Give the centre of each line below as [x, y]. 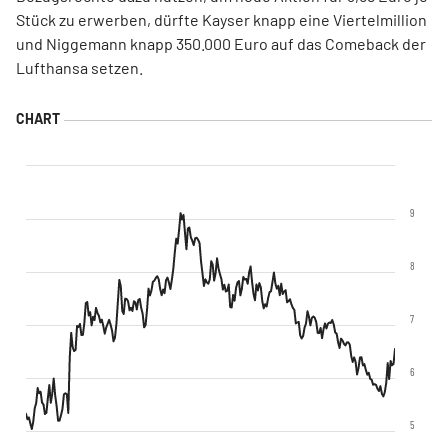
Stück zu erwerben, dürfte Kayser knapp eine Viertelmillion [221, 19]
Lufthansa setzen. [81, 67]
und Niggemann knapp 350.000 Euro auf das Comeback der [221, 43]
